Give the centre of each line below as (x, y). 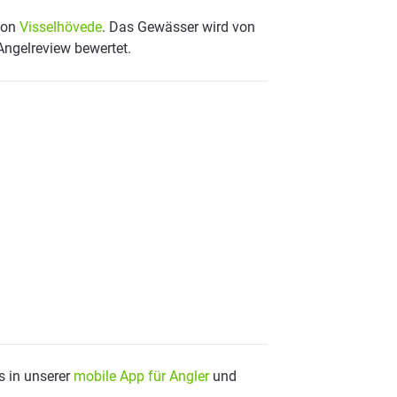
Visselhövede (61, 27)
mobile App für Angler (141, 376)
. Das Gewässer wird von (179, 27)
